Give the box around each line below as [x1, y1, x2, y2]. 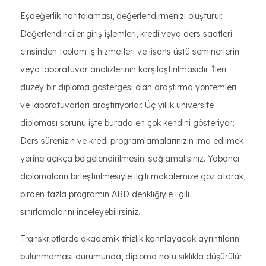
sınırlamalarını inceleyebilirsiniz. [20, 207, 140, 217]
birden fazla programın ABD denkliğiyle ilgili [20, 189, 189, 199]
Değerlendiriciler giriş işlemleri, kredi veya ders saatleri [20, 28, 232, 39]
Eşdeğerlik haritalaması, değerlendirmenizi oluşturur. [20, 11, 223, 21]
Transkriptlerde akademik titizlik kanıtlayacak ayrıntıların [20, 233, 239, 244]
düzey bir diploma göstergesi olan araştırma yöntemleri [20, 82, 236, 93]
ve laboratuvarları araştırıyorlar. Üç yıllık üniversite [20, 100, 214, 110]
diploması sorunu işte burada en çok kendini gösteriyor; [20, 118, 235, 128]
